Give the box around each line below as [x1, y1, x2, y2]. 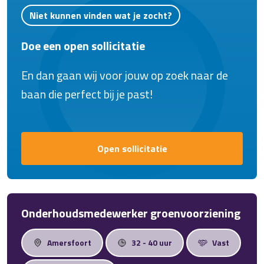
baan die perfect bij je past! [21, 85, 153, 103]
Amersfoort [47, 236, 91, 249]
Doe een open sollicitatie [21, 37, 145, 55]
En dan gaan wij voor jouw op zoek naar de [21, 66, 228, 84]
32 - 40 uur [131, 236, 172, 249]
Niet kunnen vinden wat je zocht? [29, 8, 172, 22]
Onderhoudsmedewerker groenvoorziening [21, 204, 240, 222]
